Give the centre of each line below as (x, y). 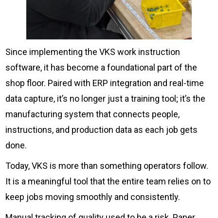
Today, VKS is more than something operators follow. (107, 165)
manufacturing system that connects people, (93, 114)
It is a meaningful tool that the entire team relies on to (108, 181)
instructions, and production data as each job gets (102, 129)
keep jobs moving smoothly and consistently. (93, 197)
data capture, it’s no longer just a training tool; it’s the (106, 98)
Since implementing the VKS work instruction (93, 52)
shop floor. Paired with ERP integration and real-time (105, 83)
